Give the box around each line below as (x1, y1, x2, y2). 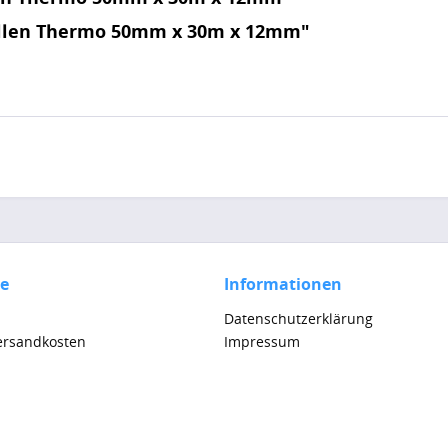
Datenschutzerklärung (224, 309, 373, 328)
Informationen (224, 273, 342, 295)
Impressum (224, 332, 300, 351)
